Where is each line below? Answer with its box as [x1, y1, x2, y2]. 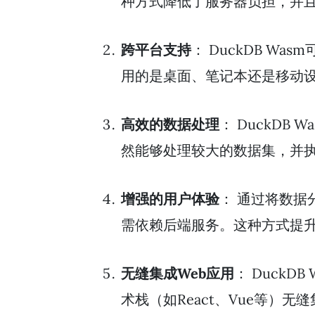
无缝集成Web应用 [121, 264, 234, 282]
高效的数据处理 [121, 115, 219, 133]
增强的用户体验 [121, 189, 219, 207]
